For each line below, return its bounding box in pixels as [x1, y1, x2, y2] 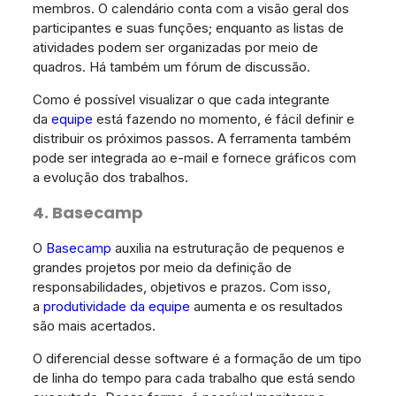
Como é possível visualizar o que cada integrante [32, 91, 330, 109]
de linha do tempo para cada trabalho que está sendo [32, 369, 355, 387]
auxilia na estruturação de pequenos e [110, 240, 345, 257]
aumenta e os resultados [189, 298, 343, 316]
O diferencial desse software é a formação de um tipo [32, 350, 362, 368]
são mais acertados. [32, 317, 156, 335]
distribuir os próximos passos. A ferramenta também [32, 130, 351, 148]
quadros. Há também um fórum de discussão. [32, 58, 310, 76]
